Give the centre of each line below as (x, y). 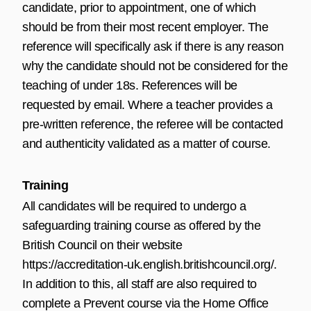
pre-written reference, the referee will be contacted (152, 124)
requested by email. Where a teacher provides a (147, 104)
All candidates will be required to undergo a (134, 206)
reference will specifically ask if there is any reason (153, 46)
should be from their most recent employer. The (145, 27)
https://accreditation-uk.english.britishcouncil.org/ (148, 264)
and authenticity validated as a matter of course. (146, 143)
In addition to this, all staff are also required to (140, 284)
